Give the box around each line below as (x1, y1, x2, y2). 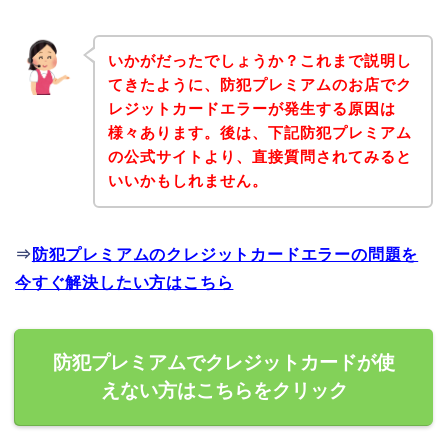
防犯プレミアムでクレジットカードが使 (53, 352, 395, 374)
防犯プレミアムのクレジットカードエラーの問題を (31, 246, 419, 264)
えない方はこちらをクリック (100, 380, 348, 402)
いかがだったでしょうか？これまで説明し (107, 52, 412, 70)
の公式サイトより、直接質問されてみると (107, 148, 412, 166)
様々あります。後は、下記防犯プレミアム (107, 124, 412, 142)
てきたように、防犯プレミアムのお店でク (107, 76, 412, 94)
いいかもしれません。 (107, 172, 268, 190)
